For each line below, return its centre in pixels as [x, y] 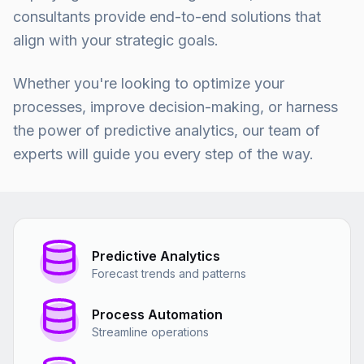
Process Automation [157, 314]
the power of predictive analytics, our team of [167, 130]
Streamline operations [150, 332]
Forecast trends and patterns [169, 273]
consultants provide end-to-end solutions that [167, 17]
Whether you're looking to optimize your [149, 83]
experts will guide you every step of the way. [163, 154]
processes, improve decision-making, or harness [175, 107]
